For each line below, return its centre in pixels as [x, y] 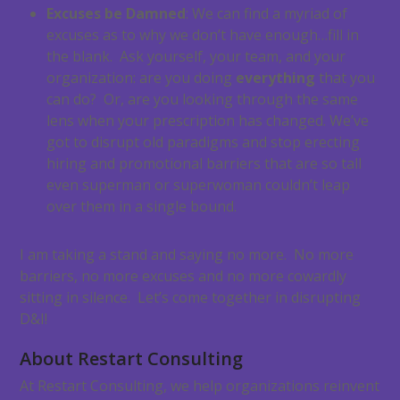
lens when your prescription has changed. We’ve [208, 121]
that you [346, 78]
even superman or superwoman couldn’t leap [199, 185]
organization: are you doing [142, 78]
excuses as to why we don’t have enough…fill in [203, 35]
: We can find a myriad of [267, 14]
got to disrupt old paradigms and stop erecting [204, 142]
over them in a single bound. [142, 207]
